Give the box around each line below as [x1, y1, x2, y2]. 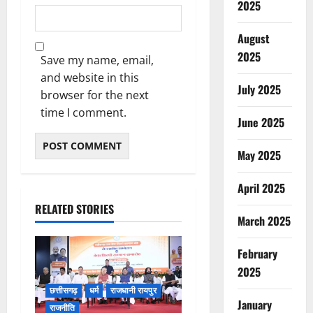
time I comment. [41, 104, 126, 120]
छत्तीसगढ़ [50, 284, 78, 297]
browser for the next [41, 87, 149, 103]
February [237, 245, 277, 263]
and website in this [41, 69, 139, 85]
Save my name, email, [41, 52, 154, 68]
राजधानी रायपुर [110, 284, 156, 297]
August [237, 30, 270, 48]
